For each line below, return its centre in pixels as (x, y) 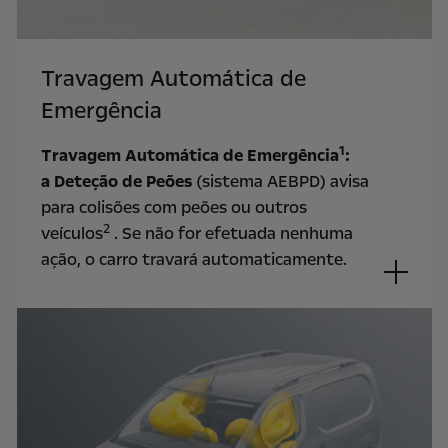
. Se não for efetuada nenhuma (231, 234)
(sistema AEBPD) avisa (280, 182)
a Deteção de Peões (116, 182)
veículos (71, 234)
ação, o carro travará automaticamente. (195, 260)
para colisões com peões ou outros (173, 208)
